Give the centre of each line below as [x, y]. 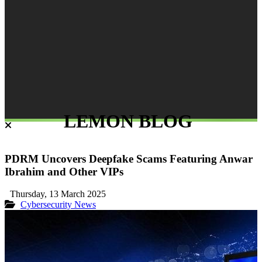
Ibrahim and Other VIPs [64, 171]
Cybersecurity [47, 205]
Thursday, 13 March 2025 [58, 194]
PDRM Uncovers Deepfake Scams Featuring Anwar [129, 158]
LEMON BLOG [128, 121]
